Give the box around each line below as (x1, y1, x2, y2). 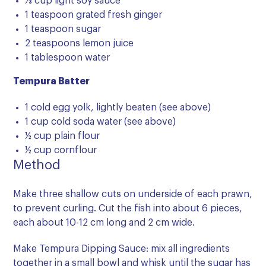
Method (13, 159, 61, 172)
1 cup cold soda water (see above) (25, 117, 176, 127)
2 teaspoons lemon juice (25, 39, 134, 49)
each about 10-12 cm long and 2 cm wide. (13, 218, 195, 228)
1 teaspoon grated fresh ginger (25, 10, 162, 20)
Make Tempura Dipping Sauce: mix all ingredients (13, 244, 230, 254)
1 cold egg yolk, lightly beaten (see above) (25, 103, 211, 113)
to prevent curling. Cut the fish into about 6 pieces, (13, 204, 242, 214)
